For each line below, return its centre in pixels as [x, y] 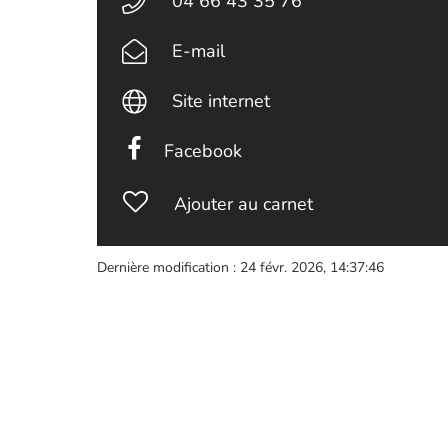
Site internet [221, 101]
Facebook [203, 151]
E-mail [199, 51]
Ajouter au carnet [243, 204]
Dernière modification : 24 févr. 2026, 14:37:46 [240, 267]
